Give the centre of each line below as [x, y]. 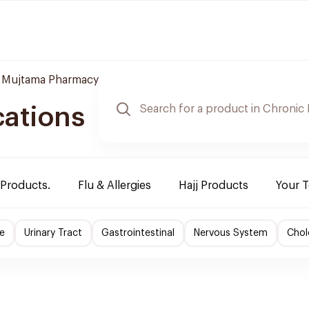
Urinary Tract [53, 233]
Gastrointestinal [138, 233]
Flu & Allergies [114, 186]
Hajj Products [213, 186]
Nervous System [231, 233]
